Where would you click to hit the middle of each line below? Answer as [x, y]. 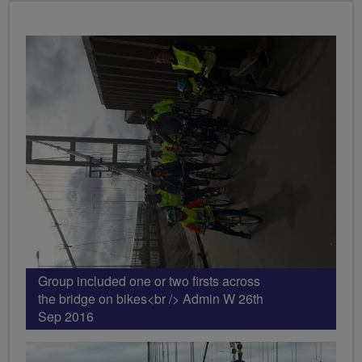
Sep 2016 [66, 316]
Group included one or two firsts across [149, 280]
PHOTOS [67, 46]
